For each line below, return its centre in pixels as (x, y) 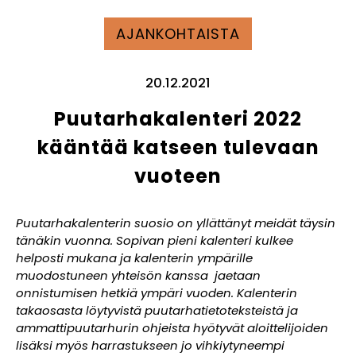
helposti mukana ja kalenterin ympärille (134, 257)
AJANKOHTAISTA (178, 33)
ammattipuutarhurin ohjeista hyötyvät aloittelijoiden (172, 327)
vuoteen (178, 176)
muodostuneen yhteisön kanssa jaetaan (138, 275)
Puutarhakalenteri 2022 (178, 118)
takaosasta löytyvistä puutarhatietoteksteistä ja (157, 310)
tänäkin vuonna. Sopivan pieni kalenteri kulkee (155, 240)
